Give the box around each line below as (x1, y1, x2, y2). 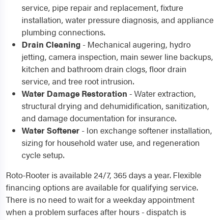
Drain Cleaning (22, 38, 81, 50)
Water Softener (22, 124, 80, 136)
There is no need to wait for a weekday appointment (6, 193, 194, 205)
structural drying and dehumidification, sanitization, (22, 99, 209, 111)
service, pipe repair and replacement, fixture (22, 1, 183, 13)
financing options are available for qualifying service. (6, 181, 198, 193)
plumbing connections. (22, 26, 105, 38)
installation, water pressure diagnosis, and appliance (22, 13, 214, 26)
